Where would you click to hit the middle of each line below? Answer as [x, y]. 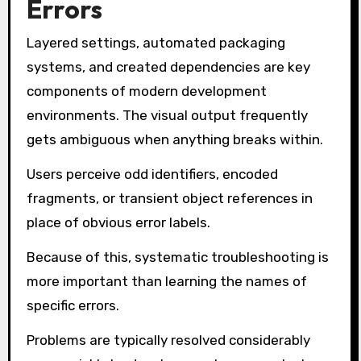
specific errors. [73, 305]
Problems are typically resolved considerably [168, 340]
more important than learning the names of [166, 281]
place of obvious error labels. [118, 223]
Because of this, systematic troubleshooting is [177, 257]
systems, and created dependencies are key [168, 67]
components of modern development [146, 91]
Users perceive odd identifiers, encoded [152, 174]
